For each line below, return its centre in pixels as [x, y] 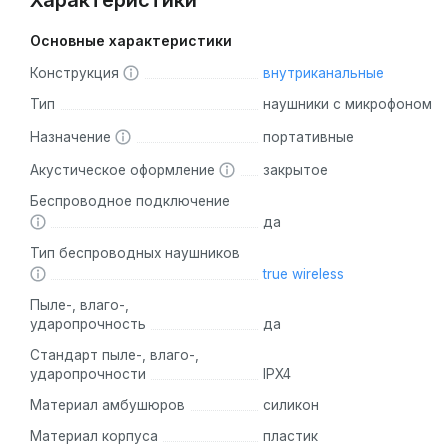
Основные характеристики [131, 41]
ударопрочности [88, 374]
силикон [290, 405]
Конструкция [76, 73]
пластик [290, 436]
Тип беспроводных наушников [135, 253]
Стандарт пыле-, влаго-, [114, 355]
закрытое [295, 170]
